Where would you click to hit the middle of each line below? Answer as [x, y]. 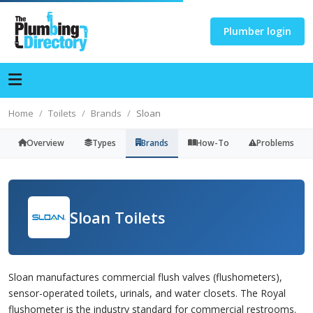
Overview [45, 143]
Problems [275, 143]
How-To [213, 143]
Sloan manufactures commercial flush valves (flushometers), [145, 277]
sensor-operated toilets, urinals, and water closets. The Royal [147, 293]
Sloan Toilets [118, 217]
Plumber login [257, 31]
